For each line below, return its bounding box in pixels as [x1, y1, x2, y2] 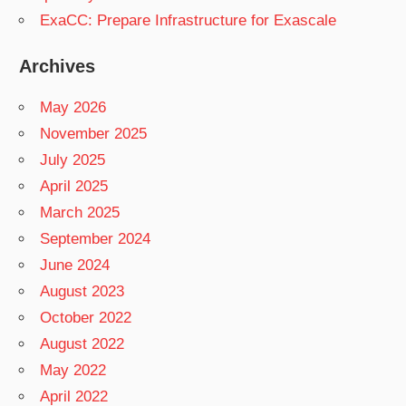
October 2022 [40, 308, 132, 326]
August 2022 [40, 334, 125, 353]
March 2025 [40, 203, 121, 221]
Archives [19, 55, 96, 76]
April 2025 [40, 177, 109, 195]
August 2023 [40, 282, 125, 300]
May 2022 [40, 361, 107, 379]
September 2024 [40, 229, 151, 247]
